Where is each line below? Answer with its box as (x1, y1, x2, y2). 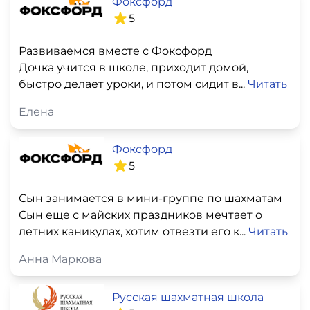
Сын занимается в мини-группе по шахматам (19, 192, 282, 206)
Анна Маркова (19, 253, 102, 266)
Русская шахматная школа (112, 291, 264, 304)
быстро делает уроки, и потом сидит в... (19, 77, 248, 91)
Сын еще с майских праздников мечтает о (19, 208, 262, 222)
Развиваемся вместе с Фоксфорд (19, 44, 212, 57)
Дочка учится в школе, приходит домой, (19, 60, 248, 74)
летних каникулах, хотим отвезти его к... (19, 225, 248, 239)
